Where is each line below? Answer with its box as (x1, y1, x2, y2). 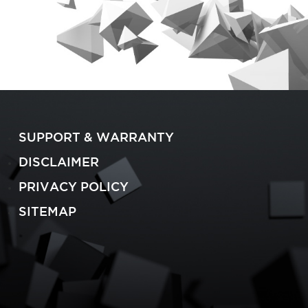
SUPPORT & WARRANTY (19, 133, 175, 144)
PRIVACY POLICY (19, 182, 129, 193)
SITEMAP (19, 207, 77, 218)
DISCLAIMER (19, 157, 100, 168)
